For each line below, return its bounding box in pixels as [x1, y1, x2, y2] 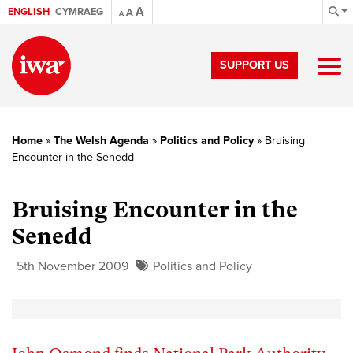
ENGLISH [8, 6, 50, 18]
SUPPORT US [220, 58, 289, 72]
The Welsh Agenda [54, 134, 149, 147]
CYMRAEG [55, 6, 103, 18]
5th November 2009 [17, 258, 128, 274]
